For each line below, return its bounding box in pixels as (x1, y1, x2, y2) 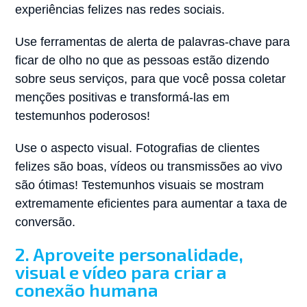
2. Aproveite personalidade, (15, 243, 244, 265)
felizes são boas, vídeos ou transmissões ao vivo (15, 160, 283, 174)
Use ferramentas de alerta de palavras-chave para (15, 35, 291, 49)
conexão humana (15, 279, 159, 301)
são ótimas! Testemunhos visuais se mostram (15, 178, 265, 193)
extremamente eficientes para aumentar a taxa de (15, 197, 288, 211)
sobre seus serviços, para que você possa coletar (15, 72, 286, 86)
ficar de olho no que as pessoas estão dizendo (15, 53, 270, 68)
